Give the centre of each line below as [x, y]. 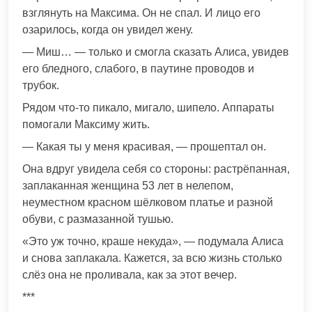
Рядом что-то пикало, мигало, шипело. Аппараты [148, 107]
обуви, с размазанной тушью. [98, 219]
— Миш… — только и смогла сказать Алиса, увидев [156, 52]
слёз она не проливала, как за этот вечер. [130, 274]
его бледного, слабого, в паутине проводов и [138, 68]
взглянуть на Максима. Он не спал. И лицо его [141, 13]
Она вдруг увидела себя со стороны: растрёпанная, [156, 169]
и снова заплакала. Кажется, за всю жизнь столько [152, 258]
